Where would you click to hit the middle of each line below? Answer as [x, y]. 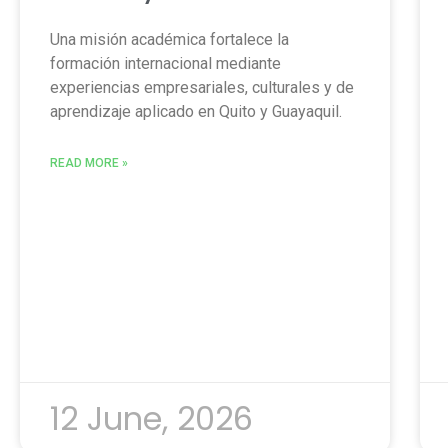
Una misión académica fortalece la [169, 39]
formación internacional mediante [165, 63]
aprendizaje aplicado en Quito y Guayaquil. [196, 111]
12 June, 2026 [151, 418]
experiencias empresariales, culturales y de [202, 87]
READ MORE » [89, 162]
